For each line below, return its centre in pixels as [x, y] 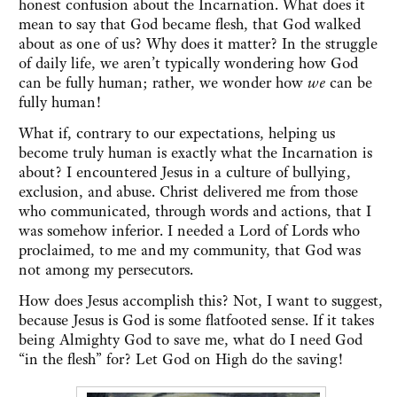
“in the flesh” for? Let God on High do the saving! [181, 359]
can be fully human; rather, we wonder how [163, 83]
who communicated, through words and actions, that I [195, 211]
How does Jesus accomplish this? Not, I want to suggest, [201, 301]
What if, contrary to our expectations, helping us [177, 133]
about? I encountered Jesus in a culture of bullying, [185, 172]
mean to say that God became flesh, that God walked [190, 24]
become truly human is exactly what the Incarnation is [195, 153]
